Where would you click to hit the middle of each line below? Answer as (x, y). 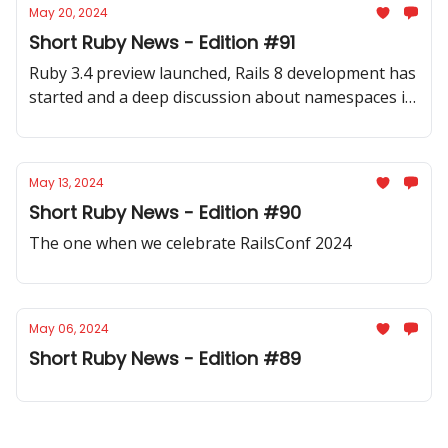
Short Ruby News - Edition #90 (165, 212)
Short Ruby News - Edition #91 (162, 42)
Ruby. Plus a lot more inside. (133, 121)
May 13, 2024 (66, 182)
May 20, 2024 (68, 12)
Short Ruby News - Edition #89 (165, 358)
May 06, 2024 (69, 328)
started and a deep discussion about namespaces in (222, 97)
